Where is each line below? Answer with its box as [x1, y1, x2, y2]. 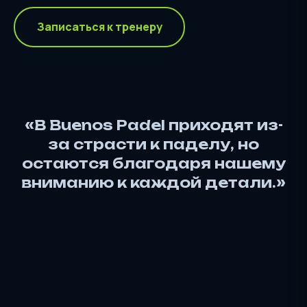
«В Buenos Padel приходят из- [24, 116, 283, 134]
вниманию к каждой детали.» [21, 173, 286, 191]
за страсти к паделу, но [48, 135, 259, 153]
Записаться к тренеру [36, 19, 162, 35]
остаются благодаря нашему [21, 154, 286, 172]
